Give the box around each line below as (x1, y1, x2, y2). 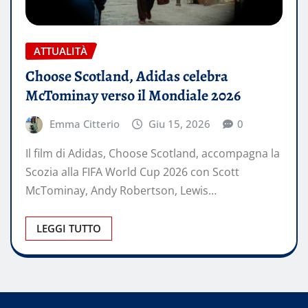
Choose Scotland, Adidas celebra (25, 65, 228, 87)
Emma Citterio (49, 116, 120, 131)
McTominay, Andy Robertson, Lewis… (25, 183, 217, 199)
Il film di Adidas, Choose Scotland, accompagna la (25, 146, 280, 162)
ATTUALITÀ (34, 43, 87, 58)
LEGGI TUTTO (36, 221, 101, 236)
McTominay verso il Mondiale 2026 (25, 85, 241, 106)
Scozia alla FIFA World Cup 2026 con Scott (25, 164, 239, 180)
